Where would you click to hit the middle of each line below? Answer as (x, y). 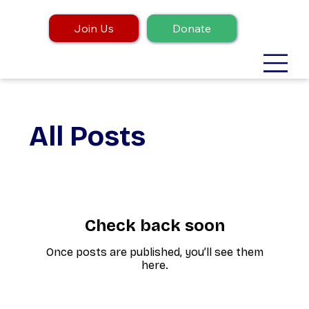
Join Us (93, 29)
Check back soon (154, 225)
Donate (191, 29)
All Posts (88, 136)
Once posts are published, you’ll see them (154, 252)
